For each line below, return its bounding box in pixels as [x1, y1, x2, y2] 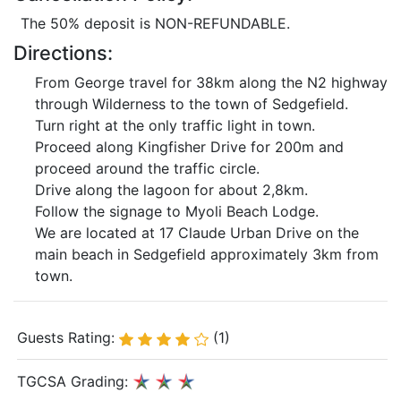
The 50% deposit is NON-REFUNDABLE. [21, 14, 290, 32]
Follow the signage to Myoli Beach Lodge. [35, 202, 319, 220]
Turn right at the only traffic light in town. [35, 116, 315, 134]
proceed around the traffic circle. [35, 159, 260, 177]
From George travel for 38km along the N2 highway [35, 73, 388, 91]
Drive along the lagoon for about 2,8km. [35, 181, 308, 199]
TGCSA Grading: [17, 372, 132, 390]
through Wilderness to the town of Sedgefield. [35, 95, 348, 113]
